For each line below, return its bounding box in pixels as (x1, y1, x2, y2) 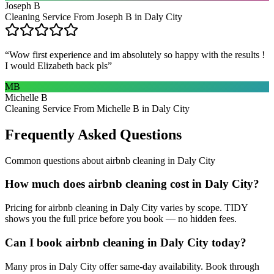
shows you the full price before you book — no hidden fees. (5, 213, 237, 224)
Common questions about (5, 155, 106, 166)
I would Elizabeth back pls (5, 60, 108, 71)
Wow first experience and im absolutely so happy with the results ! (9, 49, 265, 60)
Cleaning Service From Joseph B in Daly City (5, 11, 182, 22)
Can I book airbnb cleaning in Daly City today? (5, 235, 246, 249)
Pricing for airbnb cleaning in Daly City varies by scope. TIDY (5, 202, 248, 213)
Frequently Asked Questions (5, 126, 182, 143)
